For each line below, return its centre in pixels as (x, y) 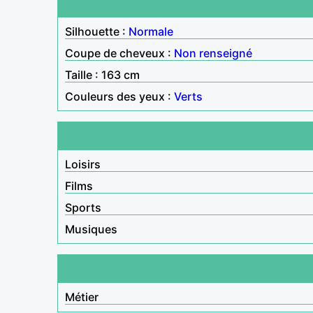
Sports (83, 207)
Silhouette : (97, 31)
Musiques (91, 229)
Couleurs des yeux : (119, 96)
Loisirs (83, 164)
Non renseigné (213, 53)
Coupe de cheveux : (119, 53)
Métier (82, 297)
